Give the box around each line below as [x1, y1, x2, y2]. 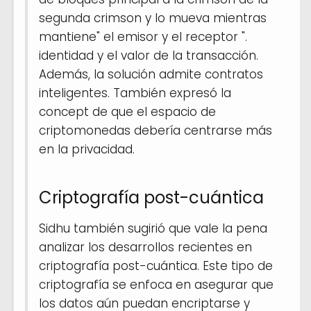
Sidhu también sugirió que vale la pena [39, 219, 267, 237]
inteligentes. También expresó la [39, 84, 231, 101]
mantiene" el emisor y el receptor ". [39, 28, 247, 45]
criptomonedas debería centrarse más [39, 121, 272, 139]
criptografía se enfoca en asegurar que [39, 276, 274, 293]
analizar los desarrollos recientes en [39, 238, 252, 255]
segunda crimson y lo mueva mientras [39, 9, 267, 26]
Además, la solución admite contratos [39, 65, 263, 83]
